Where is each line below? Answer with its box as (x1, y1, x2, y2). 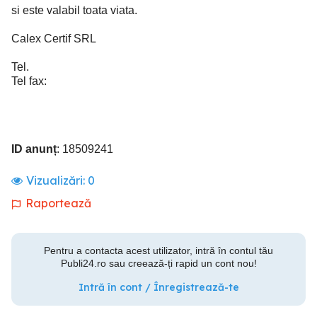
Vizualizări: (26, 173, 88, 188)
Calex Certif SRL (11, 33, 96, 45)
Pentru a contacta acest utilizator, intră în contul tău (44, 245, 273, 256)
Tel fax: (11, 75, 47, 87)
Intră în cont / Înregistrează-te (78, 281, 239, 294)
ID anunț (11, 143, 57, 155)
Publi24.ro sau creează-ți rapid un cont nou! (60, 258, 257, 269)
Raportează (25, 196, 91, 210)
